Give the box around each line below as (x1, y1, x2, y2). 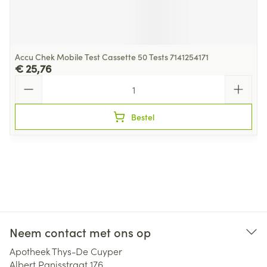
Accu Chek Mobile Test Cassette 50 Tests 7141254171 (15, 51, 209, 63)
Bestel (131, 111, 154, 123)
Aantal (14, 74, 43, 87)
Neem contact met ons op (10, 223, 151, 240)
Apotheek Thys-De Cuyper (10, 244, 122, 257)
